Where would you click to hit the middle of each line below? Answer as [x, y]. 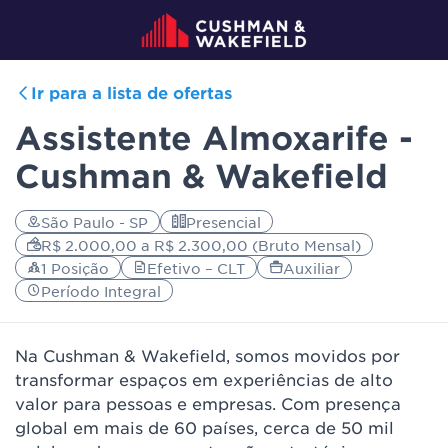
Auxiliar [311, 267]
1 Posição [75, 267]
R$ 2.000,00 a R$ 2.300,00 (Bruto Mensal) [201, 244]
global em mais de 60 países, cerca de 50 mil [204, 427]
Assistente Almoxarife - [214, 137]
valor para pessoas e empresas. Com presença [208, 403]
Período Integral [101, 290]
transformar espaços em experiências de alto [204, 379]
